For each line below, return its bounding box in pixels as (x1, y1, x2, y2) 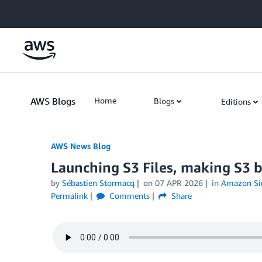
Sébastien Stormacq (62, 178, 135, 188)
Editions (221, 96, 251, 106)
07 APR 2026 (154, 178, 203, 188)
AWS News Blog (51, 141, 111, 151)
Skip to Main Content (5, 6, 83, 16)
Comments (106, 191, 150, 201)
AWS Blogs (30, 95, 75, 107)
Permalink (51, 191, 88, 201)
